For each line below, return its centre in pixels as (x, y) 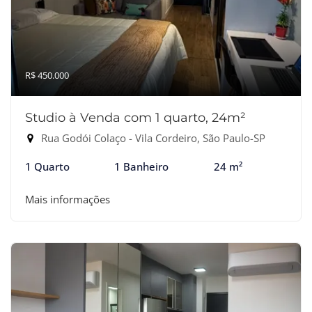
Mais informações (68, 199)
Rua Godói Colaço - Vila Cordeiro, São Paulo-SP (152, 138)
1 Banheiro (142, 166)
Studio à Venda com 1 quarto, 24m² (135, 118)
